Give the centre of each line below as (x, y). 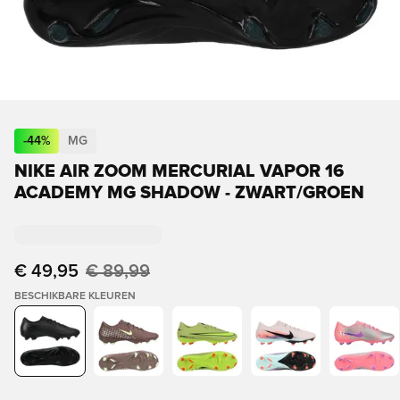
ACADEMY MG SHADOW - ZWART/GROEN (189, 193)
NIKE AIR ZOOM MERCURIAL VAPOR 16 (179, 171)
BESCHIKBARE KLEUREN (75, 296)
